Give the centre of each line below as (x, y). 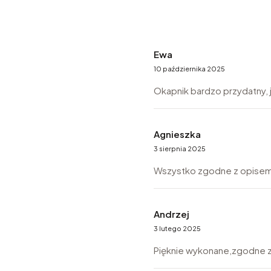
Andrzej (171, 214)
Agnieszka (177, 134)
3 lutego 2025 (177, 229)
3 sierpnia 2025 (180, 149)
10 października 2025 (189, 69)
